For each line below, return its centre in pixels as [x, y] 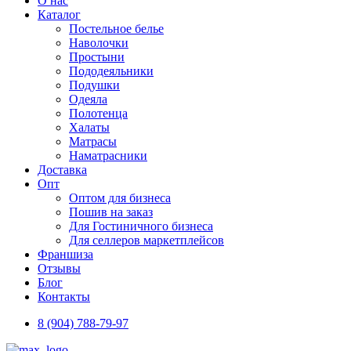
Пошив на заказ [111, 212]
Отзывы [59, 268]
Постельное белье [116, 28]
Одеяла [88, 99]
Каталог [59, 14]
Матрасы [93, 141]
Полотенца [98, 113]
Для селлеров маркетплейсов [147, 240]
